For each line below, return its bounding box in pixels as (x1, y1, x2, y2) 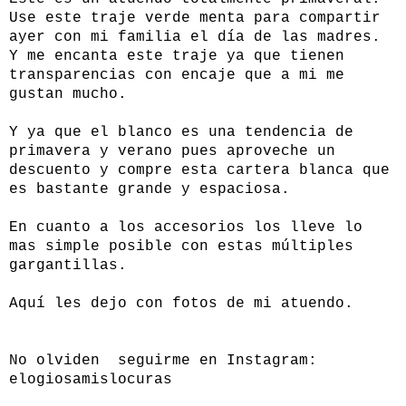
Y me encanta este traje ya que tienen (9, 47, 344, 64)
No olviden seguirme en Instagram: (9, 352, 317, 369)
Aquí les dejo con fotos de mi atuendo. (9, 295, 353, 312)
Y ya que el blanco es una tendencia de (9, 123, 353, 140)
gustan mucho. (9, 85, 127, 102)
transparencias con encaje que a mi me (9, 66, 344, 83)
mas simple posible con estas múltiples (9, 237, 353, 255)
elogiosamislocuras (9, 371, 172, 388)
